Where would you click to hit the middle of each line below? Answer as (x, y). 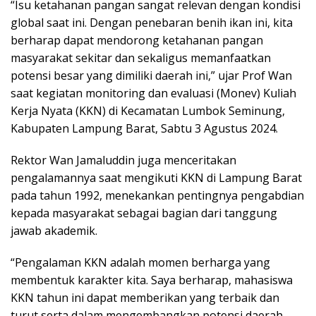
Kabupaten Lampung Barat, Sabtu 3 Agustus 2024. (144, 128)
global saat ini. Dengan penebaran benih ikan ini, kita (152, 22)
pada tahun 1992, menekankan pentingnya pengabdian (157, 195)
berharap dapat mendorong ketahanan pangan (137, 40)
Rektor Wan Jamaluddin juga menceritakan (123, 160)
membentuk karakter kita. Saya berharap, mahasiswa (152, 280)
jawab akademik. (54, 230)
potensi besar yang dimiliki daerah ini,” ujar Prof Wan (151, 75)
